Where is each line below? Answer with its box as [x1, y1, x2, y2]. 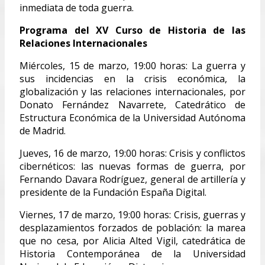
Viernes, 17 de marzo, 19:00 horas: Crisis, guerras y [20, 208, 245, 221]
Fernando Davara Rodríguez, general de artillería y [20, 172, 245, 186]
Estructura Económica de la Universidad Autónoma [20, 111, 245, 124]
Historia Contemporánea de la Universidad [20, 247, 245, 260]
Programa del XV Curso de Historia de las [20, 23, 245, 37]
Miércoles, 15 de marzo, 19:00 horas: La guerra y [20, 59, 245, 72]
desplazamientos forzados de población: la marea [20, 221, 245, 234]
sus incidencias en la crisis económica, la [20, 72, 245, 85]
